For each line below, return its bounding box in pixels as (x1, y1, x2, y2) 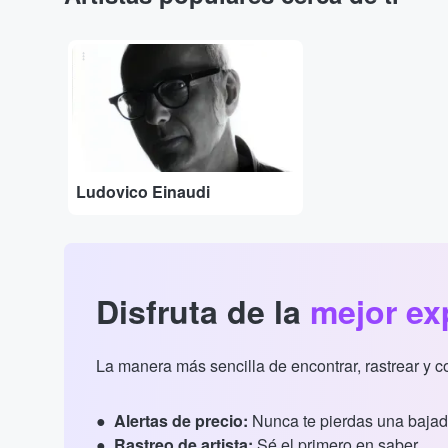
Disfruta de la (96, 288, 310, 335)
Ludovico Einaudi (76, 180, 210, 204)
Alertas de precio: (114, 409, 248, 433)
